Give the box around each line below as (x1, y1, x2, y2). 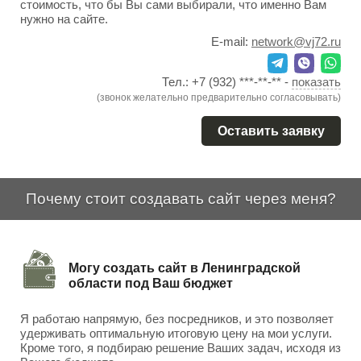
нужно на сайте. (20, 12, 108, 26)
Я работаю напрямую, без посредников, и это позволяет (20, 312, 334, 326)
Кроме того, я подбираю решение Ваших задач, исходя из (20, 341, 341, 355)
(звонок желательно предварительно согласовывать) (97, 92, 341, 103)
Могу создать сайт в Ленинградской (68, 261, 301, 275)
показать (292, 75, 341, 89)
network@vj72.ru (251, 35, 341, 48)
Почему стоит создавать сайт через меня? (25, 190, 336, 207)
